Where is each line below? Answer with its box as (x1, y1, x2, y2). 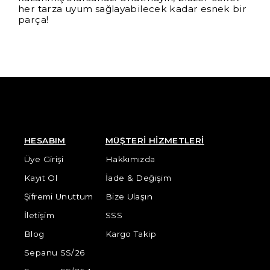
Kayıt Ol (24, 173, 58, 183)
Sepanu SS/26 (24, 248, 85, 257)
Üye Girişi (24, 154, 64, 164)
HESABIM (24, 136, 66, 145)
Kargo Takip (105, 229, 156, 239)
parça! (18, 14, 49, 26)
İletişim (24, 210, 55, 220)
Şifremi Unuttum (24, 192, 93, 201)
